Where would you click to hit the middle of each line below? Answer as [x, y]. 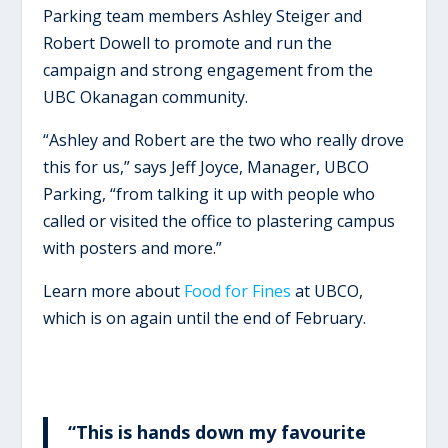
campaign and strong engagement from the [207, 69]
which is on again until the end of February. [204, 317]
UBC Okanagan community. [145, 96]
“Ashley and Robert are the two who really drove [223, 139]
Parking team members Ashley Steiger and [202, 15]
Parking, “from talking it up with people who [208, 193]
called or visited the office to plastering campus [218, 220]
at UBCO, [326, 290]
